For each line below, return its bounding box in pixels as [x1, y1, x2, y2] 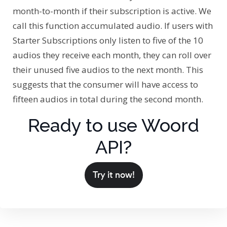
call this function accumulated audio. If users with [13, 20, 213, 32]
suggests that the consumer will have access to [13, 79, 198, 91]
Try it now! [92, 169, 135, 181]
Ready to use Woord [28, 115, 199, 136]
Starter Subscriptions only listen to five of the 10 [13, 34, 203, 47]
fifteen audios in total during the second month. [13, 93, 203, 105]
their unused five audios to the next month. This [13, 64, 203, 76]
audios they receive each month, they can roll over [13, 49, 211, 61]
